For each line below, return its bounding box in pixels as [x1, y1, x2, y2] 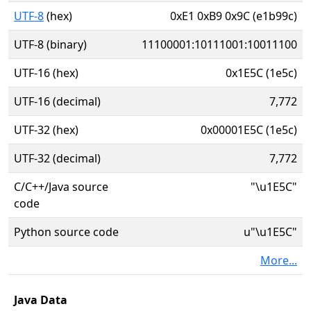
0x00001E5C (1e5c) [201, 122, 297, 137]
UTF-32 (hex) [14, 122, 78, 137]
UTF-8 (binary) [14, 37, 87, 52]
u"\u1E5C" [244, 224, 297, 239]
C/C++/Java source [14, 179, 108, 194]
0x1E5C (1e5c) [226, 65, 297, 81]
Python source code [14, 224, 119, 239]
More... [260, 253, 297, 268]
